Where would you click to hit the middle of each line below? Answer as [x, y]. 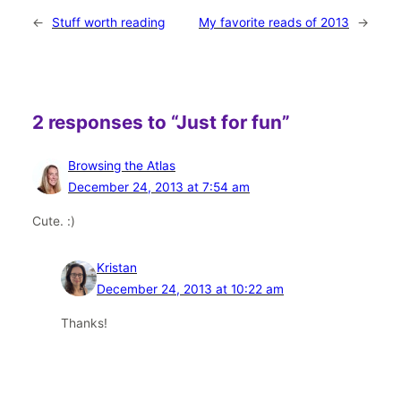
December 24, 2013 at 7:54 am [159, 188]
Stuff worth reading [108, 22]
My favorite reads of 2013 [274, 22]
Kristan [117, 268]
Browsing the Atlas [122, 166]
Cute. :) [54, 222]
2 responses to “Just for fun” [161, 122]
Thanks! [84, 323]
